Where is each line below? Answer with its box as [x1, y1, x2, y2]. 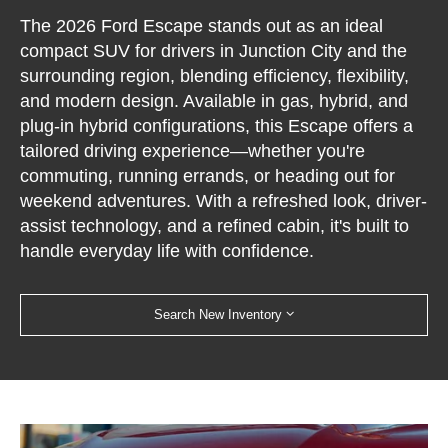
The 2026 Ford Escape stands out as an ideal [20, 16, 384, 37]
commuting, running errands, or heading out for [20, 166, 396, 187]
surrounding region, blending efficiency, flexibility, [20, 66, 410, 87]
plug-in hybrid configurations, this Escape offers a [20, 116, 414, 137]
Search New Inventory [154, 306, 282, 322]
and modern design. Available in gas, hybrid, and [20, 91, 409, 112]
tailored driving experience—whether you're [20, 141, 366, 162]
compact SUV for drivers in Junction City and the [20, 41, 408, 62]
